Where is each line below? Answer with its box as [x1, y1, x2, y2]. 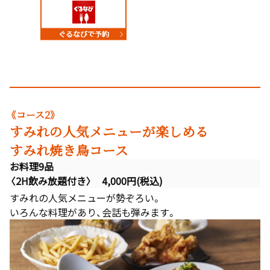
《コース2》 [10, 108, 57, 122]
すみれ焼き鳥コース [10, 140, 128, 160]
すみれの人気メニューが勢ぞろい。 [10, 190, 162, 206]
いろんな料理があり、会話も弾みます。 [10, 205, 177, 220]
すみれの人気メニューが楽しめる [10, 122, 209, 141]
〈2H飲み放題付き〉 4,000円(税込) [10, 174, 163, 189]
